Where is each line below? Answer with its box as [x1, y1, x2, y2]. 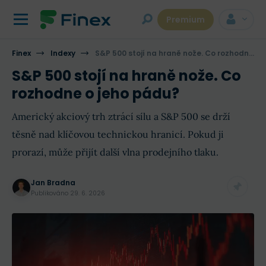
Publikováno [31, 189, 70, 198]
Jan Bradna [31, 178, 75, 188]
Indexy [50, 48, 75, 58]
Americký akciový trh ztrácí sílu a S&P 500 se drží [12, 110, 230, 122]
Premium [166, 14, 205, 26]
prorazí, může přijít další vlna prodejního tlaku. [12, 146, 218, 158]
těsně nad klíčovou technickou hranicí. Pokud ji [12, 128, 224, 140]
